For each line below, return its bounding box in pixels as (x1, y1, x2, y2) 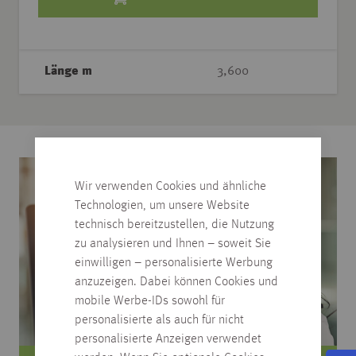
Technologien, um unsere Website (75, 199, 250, 212)
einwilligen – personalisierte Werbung (75, 257, 273, 269)
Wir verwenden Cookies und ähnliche (75, 180, 266, 193)
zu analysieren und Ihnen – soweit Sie (75, 238, 271, 250)
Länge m (44, 65, 92, 78)
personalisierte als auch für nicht (75, 314, 244, 327)
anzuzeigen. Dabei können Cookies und (75, 276, 278, 288)
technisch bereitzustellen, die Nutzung (75, 219, 274, 231)
